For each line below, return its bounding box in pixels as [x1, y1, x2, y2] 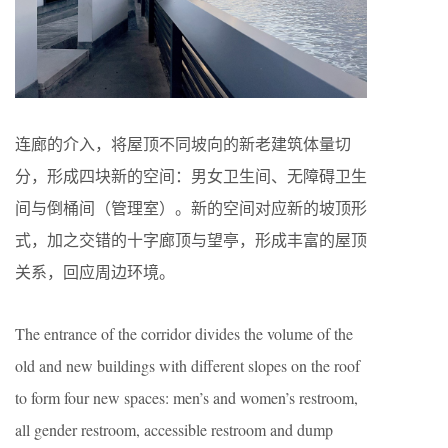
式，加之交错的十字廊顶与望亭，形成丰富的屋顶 [15, 228, 367, 250]
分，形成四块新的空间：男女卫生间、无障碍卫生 [15, 164, 367, 186]
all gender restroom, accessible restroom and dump [15, 418, 333, 440]
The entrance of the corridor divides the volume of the [15, 322, 353, 344]
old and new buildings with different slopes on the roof [15, 354, 360, 376]
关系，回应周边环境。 [15, 260, 175, 282]
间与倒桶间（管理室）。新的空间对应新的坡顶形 [15, 196, 367, 218]
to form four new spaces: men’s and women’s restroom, [15, 386, 358, 408]
